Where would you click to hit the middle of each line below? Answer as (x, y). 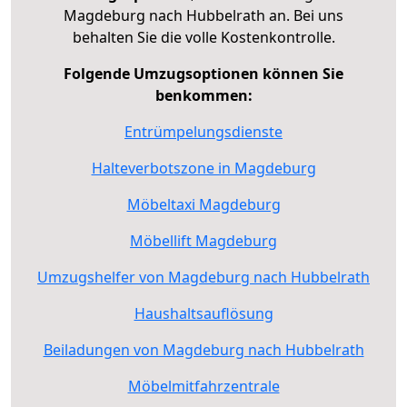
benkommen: (203, 95)
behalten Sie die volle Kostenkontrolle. (203, 37)
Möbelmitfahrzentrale (203, 386)
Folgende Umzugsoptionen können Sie (203, 73)
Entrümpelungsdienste (203, 131)
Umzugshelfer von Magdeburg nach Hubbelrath (203, 277)
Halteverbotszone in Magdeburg (203, 168)
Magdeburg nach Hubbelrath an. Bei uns (203, 15)
